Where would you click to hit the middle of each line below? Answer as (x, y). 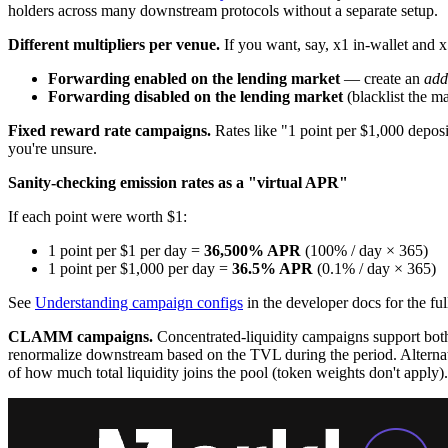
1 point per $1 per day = (126, 250)
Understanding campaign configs (139, 302)
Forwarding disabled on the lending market (195, 96)
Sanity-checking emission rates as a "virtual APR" (178, 182)
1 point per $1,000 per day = (140, 268)
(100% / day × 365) (364, 250)
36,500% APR (252, 250)
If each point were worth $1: (97, 216)
